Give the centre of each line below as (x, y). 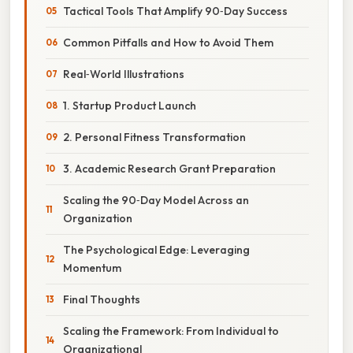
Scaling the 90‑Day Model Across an (156, 200)
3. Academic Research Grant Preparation (169, 168)
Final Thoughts (102, 299)
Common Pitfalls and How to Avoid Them (168, 42)
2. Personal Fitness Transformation (154, 137)
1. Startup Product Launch (130, 105)
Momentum (92, 268)
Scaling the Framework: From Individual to (171, 331)
